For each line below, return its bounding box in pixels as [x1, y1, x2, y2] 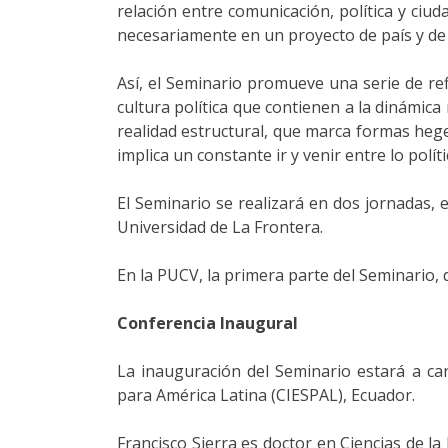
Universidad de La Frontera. [117, 215, 323, 238]
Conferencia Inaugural [117, 311, 298, 334]
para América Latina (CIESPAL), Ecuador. [117, 383, 415, 406]
